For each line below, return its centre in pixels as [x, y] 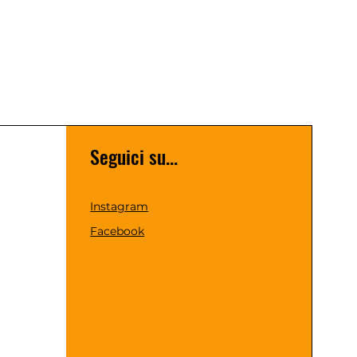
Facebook [118, 231]
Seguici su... [134, 156]
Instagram [120, 206]
